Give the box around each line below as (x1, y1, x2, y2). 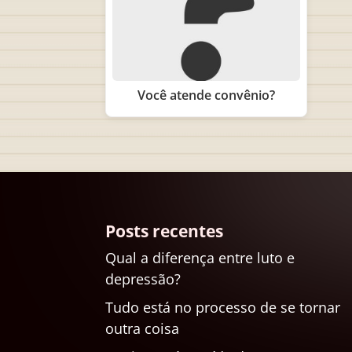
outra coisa (105, 318, 180, 338)
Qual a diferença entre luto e (105, 247, 295, 267)
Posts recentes (105, 219, 224, 242)
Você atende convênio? (137, 86, 276, 104)
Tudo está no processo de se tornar (105, 297, 341, 317)
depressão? (105, 269, 181, 288)
